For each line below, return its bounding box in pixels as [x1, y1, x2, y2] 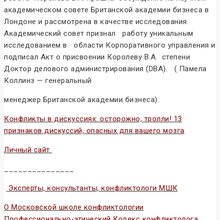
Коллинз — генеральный [4, 76, 92, 85]
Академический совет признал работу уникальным [4, 29, 193, 38]
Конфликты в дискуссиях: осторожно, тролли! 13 [4, 114, 182, 124]
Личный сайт [4, 145, 52, 155]
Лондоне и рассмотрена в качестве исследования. [4, 17, 189, 27]
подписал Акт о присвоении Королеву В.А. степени [4, 53, 190, 62]
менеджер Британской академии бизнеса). [4, 95, 159, 105]
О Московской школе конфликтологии [4, 203, 144, 212]
